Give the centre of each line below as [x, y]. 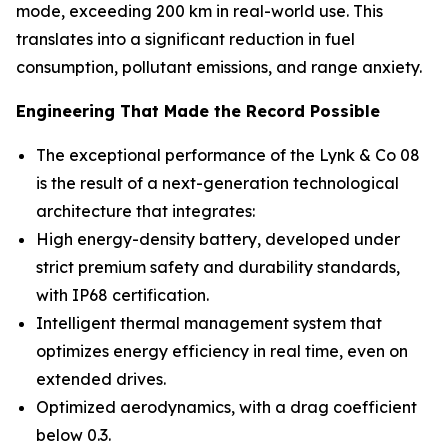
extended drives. [101, 379]
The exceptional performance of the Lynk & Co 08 [228, 155]
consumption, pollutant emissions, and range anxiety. [219, 67]
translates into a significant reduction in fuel [185, 39]
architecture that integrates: [145, 211]
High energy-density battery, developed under [218, 239]
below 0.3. [73, 435]
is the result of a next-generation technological [217, 183]
